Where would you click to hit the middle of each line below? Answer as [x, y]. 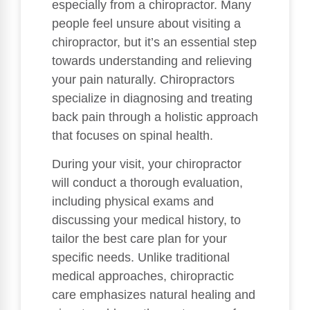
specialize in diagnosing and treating [152, 98]
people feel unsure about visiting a [146, 23]
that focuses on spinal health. [133, 135]
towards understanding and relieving [152, 61]
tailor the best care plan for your [139, 239]
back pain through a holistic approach [155, 117]
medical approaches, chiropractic [143, 276]
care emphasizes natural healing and [154, 295]
